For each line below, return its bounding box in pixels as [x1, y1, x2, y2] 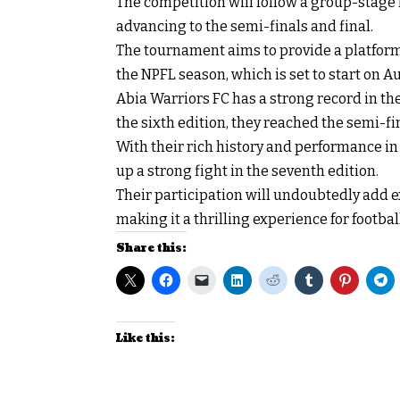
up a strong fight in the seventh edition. [116, 162, 379, 179]
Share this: [116, 240, 187, 256]
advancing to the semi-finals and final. [116, 17, 373, 35]
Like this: [116, 330, 175, 346]
